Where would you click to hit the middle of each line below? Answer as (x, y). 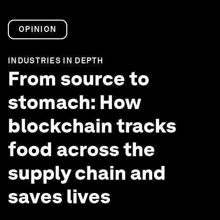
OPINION (38, 29)
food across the (82, 149)
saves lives (59, 196)
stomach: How (74, 102)
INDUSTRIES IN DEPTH (56, 61)
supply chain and (87, 173)
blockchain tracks (92, 126)
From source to (79, 79)
